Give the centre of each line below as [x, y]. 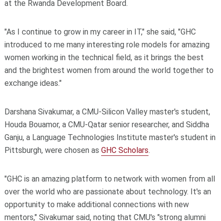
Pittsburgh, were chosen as [53, 150]
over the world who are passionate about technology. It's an [108, 191]
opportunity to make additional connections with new [96, 204]
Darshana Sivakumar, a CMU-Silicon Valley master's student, [107, 111]
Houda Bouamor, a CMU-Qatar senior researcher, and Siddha [107, 124]
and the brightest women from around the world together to [109, 70]
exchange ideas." [33, 83]
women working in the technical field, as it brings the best [104, 57]
